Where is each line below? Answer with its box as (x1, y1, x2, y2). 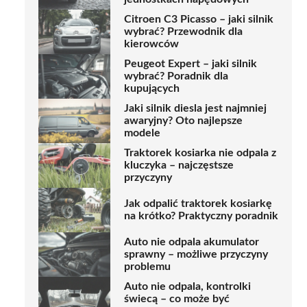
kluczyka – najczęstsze (124, 160, 234, 171)
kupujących (124, 83, 180, 95)
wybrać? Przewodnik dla (124, 26, 243, 38)
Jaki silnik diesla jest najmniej (124, 103, 267, 114)
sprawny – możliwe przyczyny (124, 249, 268, 260)
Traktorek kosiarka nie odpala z (124, 147, 276, 159)
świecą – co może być (124, 293, 230, 305)
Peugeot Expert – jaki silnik (124, 58, 257, 70)
